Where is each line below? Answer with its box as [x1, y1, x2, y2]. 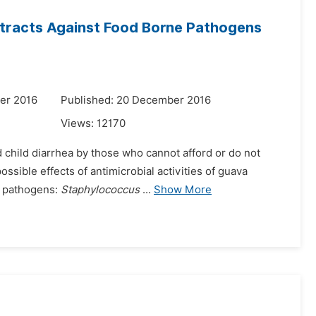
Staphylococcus [61, 183, 142, 196]
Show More [154, 183, 212, 196]
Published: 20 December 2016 [61, 94, 211, 107]
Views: [61, 117, 97, 130]
